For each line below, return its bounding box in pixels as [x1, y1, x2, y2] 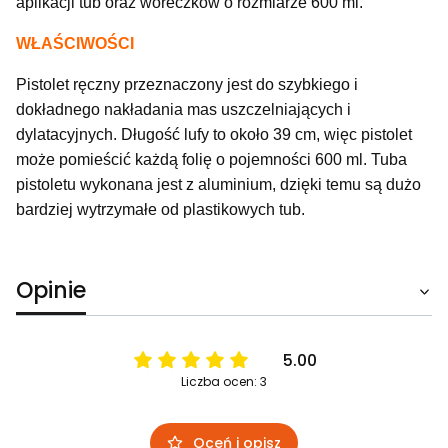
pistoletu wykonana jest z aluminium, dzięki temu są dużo [16, 175, 421, 193]
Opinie [16, 274, 86, 306]
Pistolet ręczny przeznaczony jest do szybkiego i [16, 75, 358, 93]
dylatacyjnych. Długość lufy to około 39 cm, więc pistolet [16, 125, 412, 143]
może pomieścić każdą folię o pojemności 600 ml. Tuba [16, 150, 407, 168]
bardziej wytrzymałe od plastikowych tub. [16, 200, 305, 218]
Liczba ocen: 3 [181, 372, 267, 390]
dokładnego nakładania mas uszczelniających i [16, 100, 351, 118]
